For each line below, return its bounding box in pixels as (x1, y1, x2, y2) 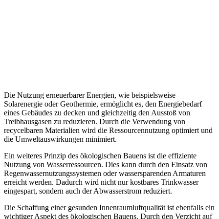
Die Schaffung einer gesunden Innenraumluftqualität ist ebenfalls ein (4, 203, 215, 212)
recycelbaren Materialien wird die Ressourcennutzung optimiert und (4, 126, 213, 135)
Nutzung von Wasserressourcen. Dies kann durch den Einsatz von (4, 160, 207, 169)
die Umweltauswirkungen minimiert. (4, 135, 117, 144)
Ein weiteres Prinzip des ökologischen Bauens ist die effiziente (4, 152, 197, 160)
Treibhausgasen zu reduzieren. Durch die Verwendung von (4, 117, 185, 126)
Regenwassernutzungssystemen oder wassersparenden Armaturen (4, 169, 206, 178)
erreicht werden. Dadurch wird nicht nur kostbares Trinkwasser (4, 178, 198, 187)
